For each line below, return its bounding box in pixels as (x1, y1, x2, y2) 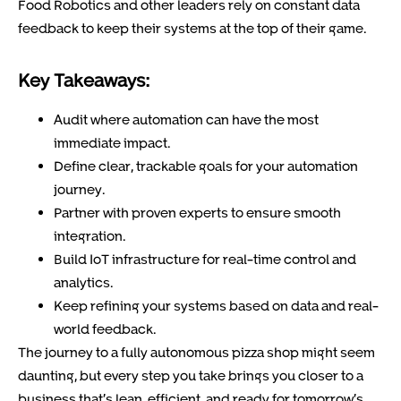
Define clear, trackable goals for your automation (54, 158, 358, 175)
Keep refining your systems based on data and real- (54, 297, 379, 314)
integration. (54, 227, 125, 244)
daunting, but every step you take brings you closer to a (18, 367, 363, 384)
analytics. (54, 274, 113, 291)
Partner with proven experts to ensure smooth (54, 204, 341, 221)
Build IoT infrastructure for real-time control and (54, 251, 356, 268)
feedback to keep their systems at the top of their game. (18, 20, 366, 37)
